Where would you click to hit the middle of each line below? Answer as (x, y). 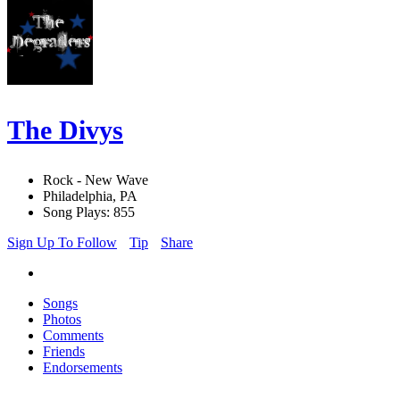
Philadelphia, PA (90, 196)
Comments (73, 336)
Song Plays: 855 (89, 212)
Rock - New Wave (96, 180)
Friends (64, 352)
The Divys (65, 130)
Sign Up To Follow (62, 243)
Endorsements (83, 368)
